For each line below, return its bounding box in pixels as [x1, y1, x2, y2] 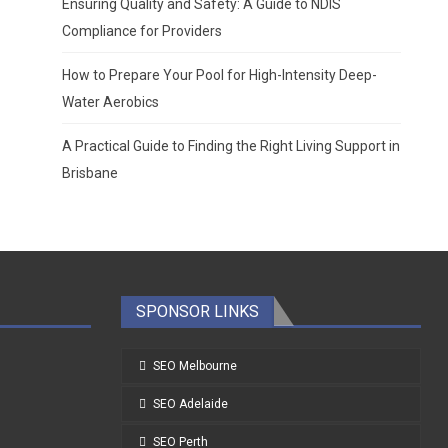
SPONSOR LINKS [136, 302, 259, 322]
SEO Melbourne [153, 359, 237, 374]
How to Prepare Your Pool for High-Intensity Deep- [61, 67, 377, 84]
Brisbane [61, 165, 118, 182]
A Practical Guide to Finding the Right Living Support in [61, 138, 400, 155]
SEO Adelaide [153, 397, 228, 412]
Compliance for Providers [61, 23, 222, 40]
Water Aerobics [61, 94, 159, 111]
